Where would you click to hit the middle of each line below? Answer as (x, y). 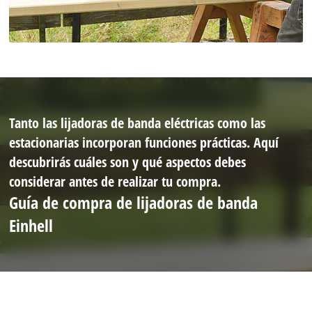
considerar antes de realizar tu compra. (115, 181)
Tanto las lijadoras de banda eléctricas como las (138, 122)
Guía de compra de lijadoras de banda (134, 202)
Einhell (31, 225)
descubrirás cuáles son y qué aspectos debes (128, 161)
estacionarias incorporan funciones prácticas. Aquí (144, 142)
